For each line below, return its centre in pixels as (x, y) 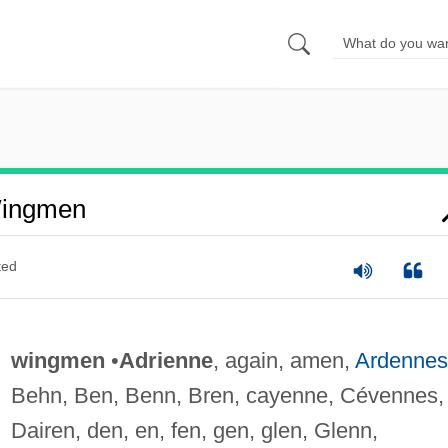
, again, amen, (283, 360)
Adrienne (165, 360)
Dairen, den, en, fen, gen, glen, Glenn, (194, 430)
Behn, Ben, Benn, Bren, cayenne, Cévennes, (227, 395)
